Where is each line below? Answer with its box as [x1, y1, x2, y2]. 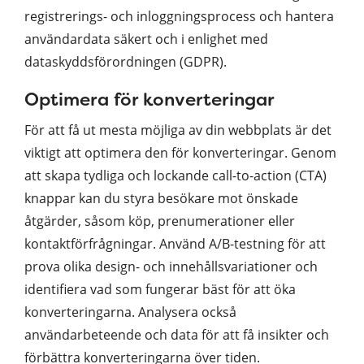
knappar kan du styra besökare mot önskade [24, 188, 298, 207]
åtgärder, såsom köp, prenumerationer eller [24, 211, 295, 230]
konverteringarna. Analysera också [24, 302, 236, 321]
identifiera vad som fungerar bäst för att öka [24, 279, 296, 298]
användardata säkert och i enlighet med [24, 29, 268, 48]
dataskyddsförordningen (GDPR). [24, 52, 227, 71]
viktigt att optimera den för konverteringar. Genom [24, 143, 336, 162]
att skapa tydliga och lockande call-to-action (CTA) [24, 166, 327, 184]
